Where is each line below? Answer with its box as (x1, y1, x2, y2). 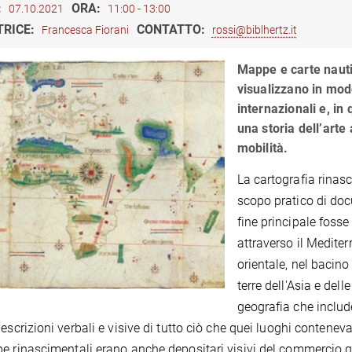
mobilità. (236, 141, 288, 156)
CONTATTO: (136, 22, 208, 37)
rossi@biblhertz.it (211, 24, 297, 36)
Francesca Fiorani (41, 24, 129, 36)
